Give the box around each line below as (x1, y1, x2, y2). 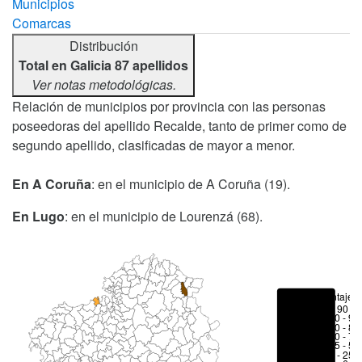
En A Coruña (12, 175, 91, 193)
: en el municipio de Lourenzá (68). (65, 207, 263, 225)
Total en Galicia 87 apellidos (19, 56, 188, 74)
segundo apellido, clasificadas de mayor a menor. (12, 136, 295, 154)
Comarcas (12, 14, 71, 32)
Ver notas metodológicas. (31, 75, 176, 94)
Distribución (69, 36, 138, 55)
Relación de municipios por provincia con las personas (12, 97, 326, 116)
